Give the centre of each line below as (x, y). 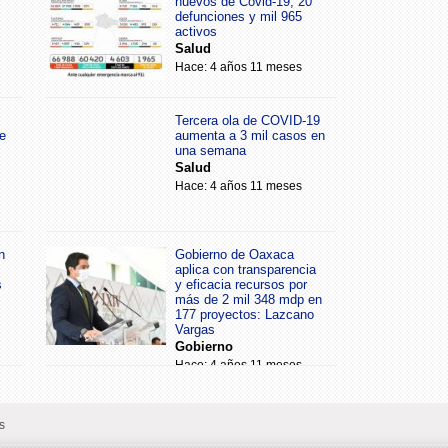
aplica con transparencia (245, 269)
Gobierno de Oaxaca (234, 254)
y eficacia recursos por (241, 284)
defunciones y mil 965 (238, 16)
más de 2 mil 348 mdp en (248, 299)
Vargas (195, 329)
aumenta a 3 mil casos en (250, 135)
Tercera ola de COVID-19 (247, 120)
